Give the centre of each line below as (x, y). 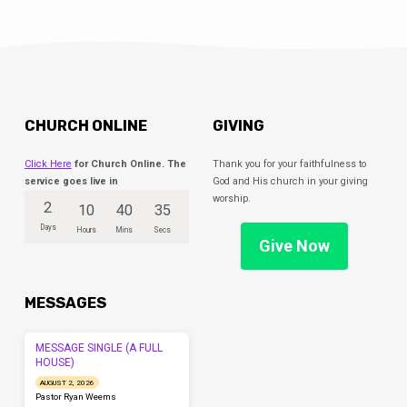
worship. (231, 199)
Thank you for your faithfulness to (289, 164)
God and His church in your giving (290, 182)
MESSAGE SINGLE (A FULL (99, 348)
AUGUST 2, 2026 (67, 382)
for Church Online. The (129, 164)
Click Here (48, 164)
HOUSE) (55, 363)
